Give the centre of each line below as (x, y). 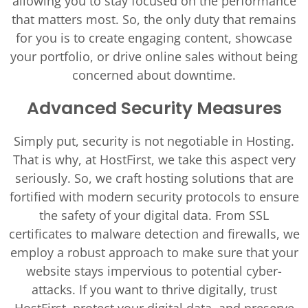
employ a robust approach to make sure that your (154, 252)
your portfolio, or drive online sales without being (154, 56)
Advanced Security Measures (154, 108)
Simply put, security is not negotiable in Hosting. (154, 141)
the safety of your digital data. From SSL (154, 215)
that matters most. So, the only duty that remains (154, 19)
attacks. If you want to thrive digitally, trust (154, 289)
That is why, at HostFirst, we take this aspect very (154, 159)
